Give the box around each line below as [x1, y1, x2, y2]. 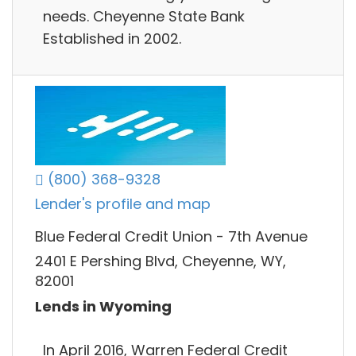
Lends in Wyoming [35, 296, 172, 316]
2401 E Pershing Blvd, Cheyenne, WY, [35, 251, 286, 272]
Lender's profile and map [35, 194, 211, 215]
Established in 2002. [43, 28, 181, 48]
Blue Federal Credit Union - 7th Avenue [35, 226, 308, 246]
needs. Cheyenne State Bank [43, 6, 245, 26]
